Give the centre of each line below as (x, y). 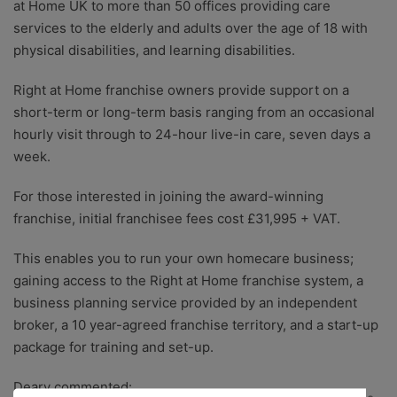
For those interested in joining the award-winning (168, 197)
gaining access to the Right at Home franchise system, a (188, 281)
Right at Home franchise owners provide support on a (181, 90)
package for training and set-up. (113, 347)
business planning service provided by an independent (185, 303)
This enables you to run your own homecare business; (183, 259)
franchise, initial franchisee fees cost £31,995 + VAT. (177, 219)
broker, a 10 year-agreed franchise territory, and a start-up (196, 325)
